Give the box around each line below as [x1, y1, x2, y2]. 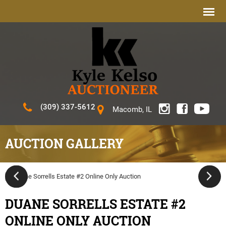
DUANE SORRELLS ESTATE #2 [5, 195, 186, 212]
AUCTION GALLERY [5, 135, 124, 152]
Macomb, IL [112, 104, 152, 114]
